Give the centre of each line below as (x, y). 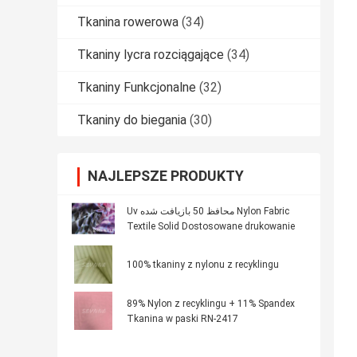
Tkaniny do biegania (132, 120)
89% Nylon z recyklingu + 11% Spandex (211, 304)
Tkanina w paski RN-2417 (182, 319)
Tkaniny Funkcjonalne (137, 88)
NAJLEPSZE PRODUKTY (166, 176)
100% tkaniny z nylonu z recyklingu (203, 265)
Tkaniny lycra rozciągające (151, 55)
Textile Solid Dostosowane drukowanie (211, 227)
